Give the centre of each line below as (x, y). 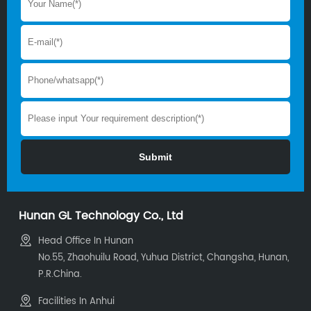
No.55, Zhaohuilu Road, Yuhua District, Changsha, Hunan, (164, 258)
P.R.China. (60, 275)
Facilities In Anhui (77, 302)
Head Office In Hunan (86, 242)
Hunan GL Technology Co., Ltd (101, 216)
